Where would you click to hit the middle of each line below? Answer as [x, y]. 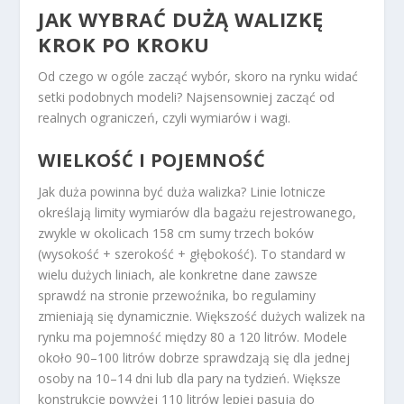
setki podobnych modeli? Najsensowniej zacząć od [187, 97]
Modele [324, 336]
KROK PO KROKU [124, 45]
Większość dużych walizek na [281, 316]
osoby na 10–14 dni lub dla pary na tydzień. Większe [190, 378]
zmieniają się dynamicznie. [117, 316]
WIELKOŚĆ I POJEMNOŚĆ [152, 160]
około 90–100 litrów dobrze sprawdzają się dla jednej [194, 357]
